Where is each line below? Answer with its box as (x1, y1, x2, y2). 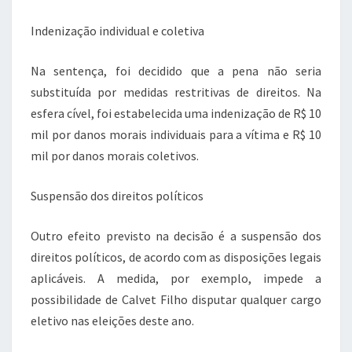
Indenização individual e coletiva (31, 22, 204, 38)
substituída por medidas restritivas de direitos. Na (31, 83, 321, 100)
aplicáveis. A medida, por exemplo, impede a (31, 269, 321, 286)
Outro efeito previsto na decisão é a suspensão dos (31, 227, 321, 244)
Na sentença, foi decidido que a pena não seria (31, 62, 321, 79)
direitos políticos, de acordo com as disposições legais (31, 248, 321, 265)
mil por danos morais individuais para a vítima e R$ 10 (31, 126, 321, 142)
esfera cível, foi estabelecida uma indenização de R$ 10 (31, 104, 321, 121)
